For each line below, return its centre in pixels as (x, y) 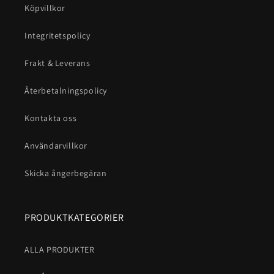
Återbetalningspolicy (66, 91)
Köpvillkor (45, 8)
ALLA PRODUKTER (60, 250)
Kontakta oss (51, 118)
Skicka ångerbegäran (66, 173)
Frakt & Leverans (57, 63)
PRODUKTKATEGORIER (74, 218)
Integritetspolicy (57, 36)
